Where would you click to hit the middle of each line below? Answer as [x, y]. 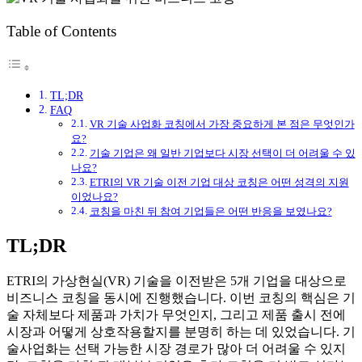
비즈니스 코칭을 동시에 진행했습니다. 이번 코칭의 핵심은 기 [181, 298]
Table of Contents [61, 31]
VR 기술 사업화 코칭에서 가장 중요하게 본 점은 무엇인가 [222, 124]
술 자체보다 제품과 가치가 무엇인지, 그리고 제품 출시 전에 [176, 315]
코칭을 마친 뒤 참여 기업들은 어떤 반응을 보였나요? [210, 212]
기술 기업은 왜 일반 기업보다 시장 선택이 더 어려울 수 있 [222, 154]
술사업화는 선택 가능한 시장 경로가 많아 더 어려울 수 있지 [176, 349]
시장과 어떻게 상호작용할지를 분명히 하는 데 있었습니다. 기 [181, 332]
